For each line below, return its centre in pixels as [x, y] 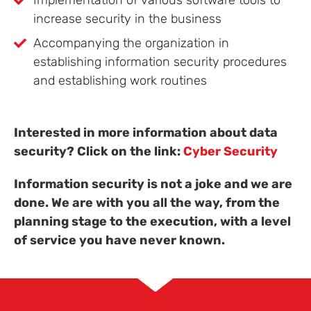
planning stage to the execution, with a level [152, 222]
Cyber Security [230, 152]
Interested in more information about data [146, 133]
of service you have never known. [119, 241]
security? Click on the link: [99, 152]
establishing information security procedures [160, 62]
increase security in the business [127, 19]
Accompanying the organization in [131, 43]
